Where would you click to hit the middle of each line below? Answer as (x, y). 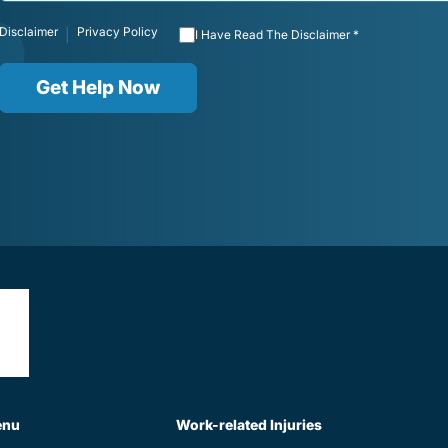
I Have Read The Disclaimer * (276, 34)
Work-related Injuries (249, 425)
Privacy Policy (117, 31)
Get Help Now (97, 88)
